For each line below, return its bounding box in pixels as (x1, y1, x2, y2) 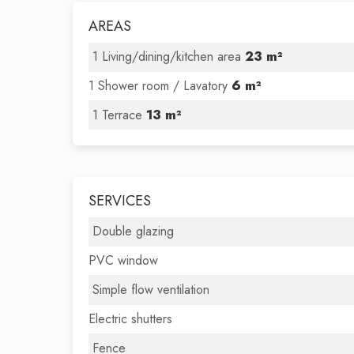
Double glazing (92, 222, 174, 240)
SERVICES (88, 190, 151, 211)
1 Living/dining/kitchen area (92, 47, 245, 66)
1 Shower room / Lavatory (88, 77, 232, 95)
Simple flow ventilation (92, 281, 209, 299)
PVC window (88, 251, 158, 269)
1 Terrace (92, 106, 146, 124)
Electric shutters (88, 310, 172, 328)
